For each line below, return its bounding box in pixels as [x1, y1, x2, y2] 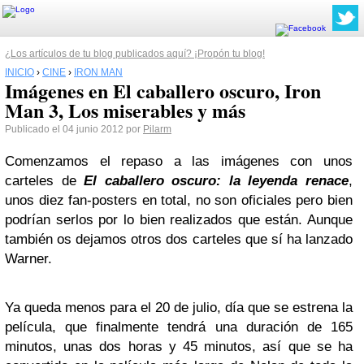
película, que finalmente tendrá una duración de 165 [5, 319, 353, 335]
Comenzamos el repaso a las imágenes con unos [5, 154, 353, 169]
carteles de [5, 173, 84, 188]
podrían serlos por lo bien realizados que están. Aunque [5, 212, 353, 227]
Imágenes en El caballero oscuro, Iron [5, 76, 321, 105]
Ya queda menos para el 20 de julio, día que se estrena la [5, 300, 353, 315]
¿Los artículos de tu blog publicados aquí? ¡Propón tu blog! [5, 48, 265, 59]
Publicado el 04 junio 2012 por [5, 123, 143, 135]
